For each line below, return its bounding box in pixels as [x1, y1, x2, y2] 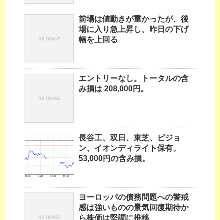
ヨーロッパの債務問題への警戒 [79, 193, 189, 202]
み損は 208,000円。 [79, 84, 148, 93]
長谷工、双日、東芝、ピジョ [79, 134, 181, 142]
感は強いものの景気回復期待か [79, 203, 189, 212]
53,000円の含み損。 [79, 154, 150, 163]
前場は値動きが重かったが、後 [79, 15, 189, 24]
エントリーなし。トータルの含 [79, 74, 189, 83]
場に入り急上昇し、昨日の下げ [79, 25, 189, 34]
